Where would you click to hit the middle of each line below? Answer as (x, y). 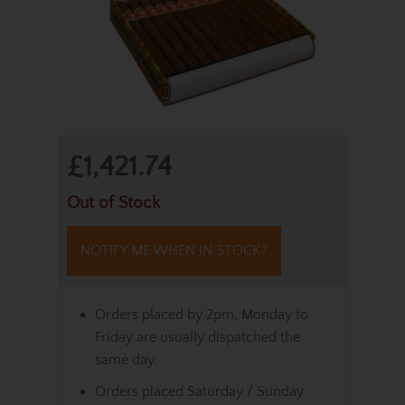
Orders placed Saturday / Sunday (199, 391)
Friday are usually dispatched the (198, 337)
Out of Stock (113, 203)
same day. (126, 360)
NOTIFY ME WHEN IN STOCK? (174, 250)
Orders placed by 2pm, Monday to (202, 315)
